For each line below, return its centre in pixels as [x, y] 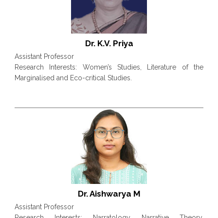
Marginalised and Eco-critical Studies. [73, 78]
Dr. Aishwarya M [109, 193]
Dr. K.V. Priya [109, 44]
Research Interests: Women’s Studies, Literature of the [109, 67]
